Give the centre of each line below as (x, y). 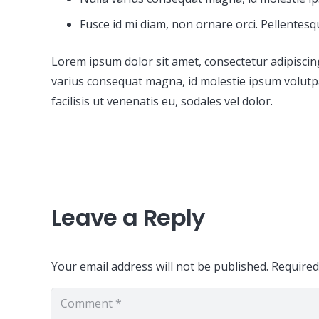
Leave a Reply (131, 218)
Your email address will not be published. (160, 266)
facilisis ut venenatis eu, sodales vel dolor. (162, 101)
